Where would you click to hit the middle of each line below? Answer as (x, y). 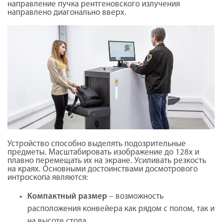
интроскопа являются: (48, 177)
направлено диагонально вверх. (67, 12)
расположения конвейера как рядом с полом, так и (121, 209)
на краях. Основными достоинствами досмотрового (103, 169)
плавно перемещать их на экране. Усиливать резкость (107, 161)
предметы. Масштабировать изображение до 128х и (103, 152)
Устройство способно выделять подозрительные (97, 144)
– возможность (135, 196)
